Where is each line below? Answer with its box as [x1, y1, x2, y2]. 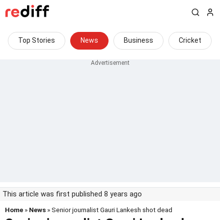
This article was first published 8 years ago [2, 190, 142, 198]
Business [124, 36, 153, 44]
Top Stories [18, 36, 55, 44]
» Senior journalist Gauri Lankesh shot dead [46, 206, 172, 214]
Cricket [179, 36, 201, 44]
